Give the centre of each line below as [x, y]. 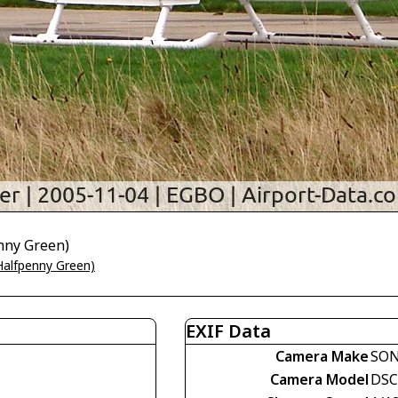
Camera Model [319, 379]
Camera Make [322, 356]
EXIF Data [228, 331]
